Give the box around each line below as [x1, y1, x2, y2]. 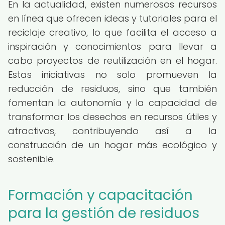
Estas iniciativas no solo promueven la [8, 68, 217, 81]
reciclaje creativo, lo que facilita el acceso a [8, 26, 217, 39]
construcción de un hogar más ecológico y [8, 139, 217, 151]
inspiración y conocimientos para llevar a [8, 40, 217, 53]
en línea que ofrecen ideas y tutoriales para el [8, 12, 217, 25]
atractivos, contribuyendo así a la [8, 125, 217, 137]
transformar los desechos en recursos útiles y [8, 110, 217, 123]
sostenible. [8, 153, 55, 165]
